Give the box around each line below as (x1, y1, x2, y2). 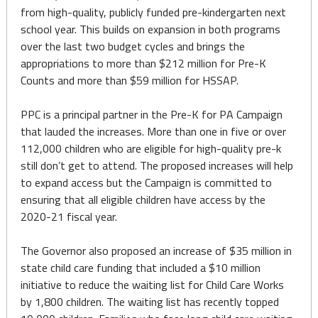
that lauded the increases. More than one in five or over (20, 123, 286, 140)
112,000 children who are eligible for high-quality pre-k (20, 140, 281, 157)
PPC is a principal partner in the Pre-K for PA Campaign (20, 106, 283, 123)
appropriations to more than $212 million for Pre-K (20, 55, 266, 72)
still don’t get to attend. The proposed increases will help (20, 157, 293, 174)
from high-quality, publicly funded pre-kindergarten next (20, 4, 286, 21)
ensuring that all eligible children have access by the (20, 191, 265, 208)
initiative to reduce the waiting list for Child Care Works (20, 276, 284, 293)
